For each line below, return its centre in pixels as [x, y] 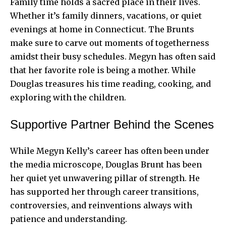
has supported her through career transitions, [104, 191]
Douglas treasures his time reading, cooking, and [110, 83]
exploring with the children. [68, 97]
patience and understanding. [69, 219]
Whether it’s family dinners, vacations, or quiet [106, 15]
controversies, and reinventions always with [101, 205]
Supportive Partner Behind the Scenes [112, 124]
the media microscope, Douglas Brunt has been [106, 164]
